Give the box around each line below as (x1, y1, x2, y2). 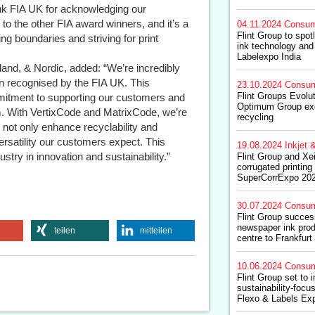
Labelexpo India (236, 51, 301, 62)
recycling (236, 112, 274, 122)
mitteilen (139, 226, 172, 236)
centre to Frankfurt (236, 233, 312, 243)
